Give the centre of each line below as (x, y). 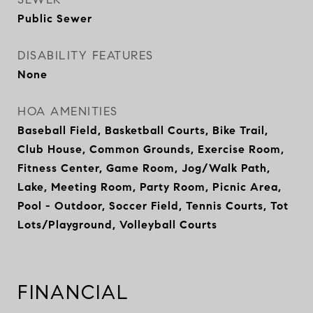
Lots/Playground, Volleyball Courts (117, 225)
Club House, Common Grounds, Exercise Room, (151, 149)
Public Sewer (55, 19)
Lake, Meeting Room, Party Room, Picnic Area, (150, 187)
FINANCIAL (73, 292)
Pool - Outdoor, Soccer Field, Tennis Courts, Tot (153, 206)
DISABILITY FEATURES (86, 56)
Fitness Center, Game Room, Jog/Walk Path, (144, 168)
